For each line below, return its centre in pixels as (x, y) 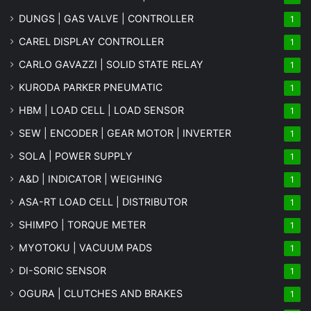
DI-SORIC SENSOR (62, 270)
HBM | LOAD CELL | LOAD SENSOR (101, 110)
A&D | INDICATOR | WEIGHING (91, 178)
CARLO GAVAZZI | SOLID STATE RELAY (111, 64)
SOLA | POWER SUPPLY (76, 155)
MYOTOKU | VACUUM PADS (85, 247)
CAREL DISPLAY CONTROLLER (91, 41)
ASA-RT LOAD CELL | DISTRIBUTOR (103, 201)
